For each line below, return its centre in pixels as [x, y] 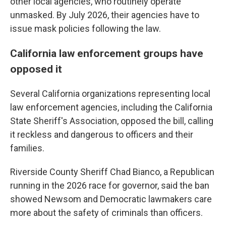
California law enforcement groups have [107, 53]
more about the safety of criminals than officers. [106, 213]
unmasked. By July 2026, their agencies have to [105, 15]
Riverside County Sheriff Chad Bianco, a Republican [112, 172]
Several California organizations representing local [110, 94]
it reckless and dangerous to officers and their [102, 134]
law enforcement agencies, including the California [111, 107]
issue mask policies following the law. [86, 29]
